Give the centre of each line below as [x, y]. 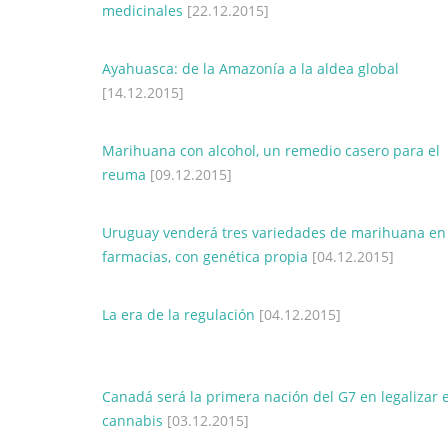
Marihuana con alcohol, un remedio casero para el [271, 150]
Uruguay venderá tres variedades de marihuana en [274, 232]
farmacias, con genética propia [205, 256]
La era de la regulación [178, 314]
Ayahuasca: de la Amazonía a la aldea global [250, 68]
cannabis [132, 420]
